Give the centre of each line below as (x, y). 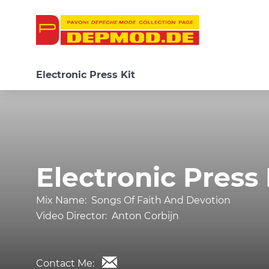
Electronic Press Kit (86, 75)
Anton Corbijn (145, 216)
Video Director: (74, 216)
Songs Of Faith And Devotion (161, 200)
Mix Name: (64, 200)
